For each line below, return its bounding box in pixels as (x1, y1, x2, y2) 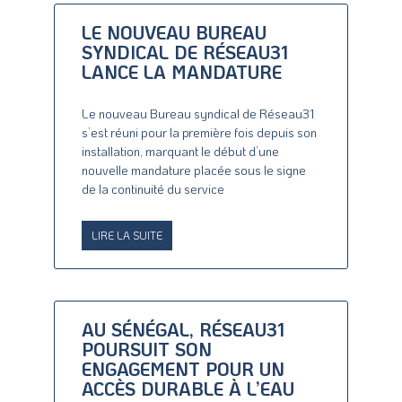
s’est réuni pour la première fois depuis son (82, 124, 317, 142)
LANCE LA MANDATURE (82, 60, 282, 84)
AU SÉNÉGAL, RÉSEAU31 (82, 318, 284, 342)
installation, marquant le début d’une (82, 143, 279, 161)
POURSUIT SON (82, 337, 212, 362)
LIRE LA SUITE (92, 228, 162, 243)
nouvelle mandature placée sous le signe (82, 162, 306, 179)
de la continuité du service (82, 180, 224, 198)
